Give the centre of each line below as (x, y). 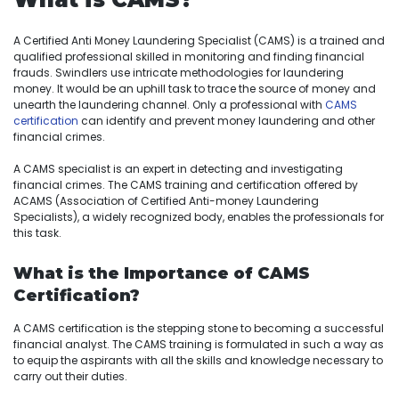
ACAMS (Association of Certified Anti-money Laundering (166, 200)
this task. (39, 232)
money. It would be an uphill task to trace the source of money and (195, 88)
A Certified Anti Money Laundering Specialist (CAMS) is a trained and (199, 40)
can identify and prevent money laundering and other (227, 120)
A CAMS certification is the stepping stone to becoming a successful (199, 328)
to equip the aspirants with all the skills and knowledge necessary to (198, 360)
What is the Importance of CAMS (162, 273)
